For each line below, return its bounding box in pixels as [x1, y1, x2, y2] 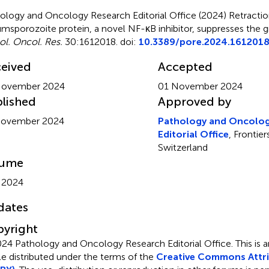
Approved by [157, 94, 231, 109]
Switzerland [157, 141, 208, 153]
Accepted [157, 59, 213, 74]
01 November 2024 [157, 80, 243, 92]
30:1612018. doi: [62, 35, 139, 47]
